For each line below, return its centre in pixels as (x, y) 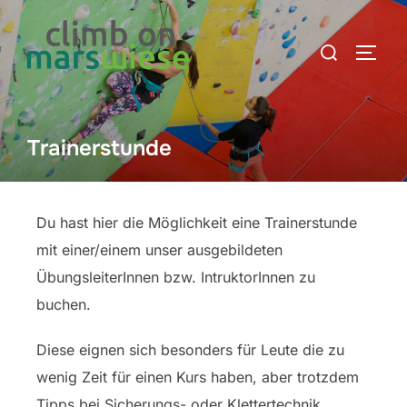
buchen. (64, 304)
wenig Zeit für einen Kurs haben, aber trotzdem (198, 377)
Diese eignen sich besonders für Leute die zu (190, 350)
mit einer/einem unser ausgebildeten (159, 250)
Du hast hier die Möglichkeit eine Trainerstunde (197, 223)
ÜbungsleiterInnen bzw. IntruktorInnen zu (176, 277)
